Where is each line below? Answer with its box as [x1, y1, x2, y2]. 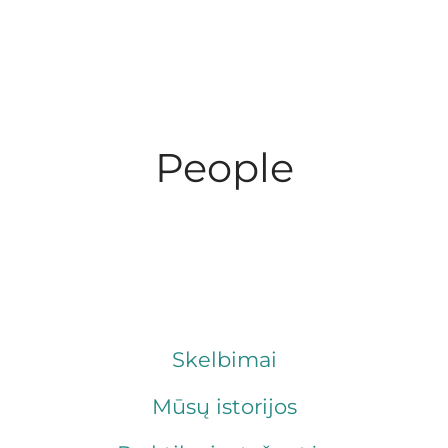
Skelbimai [171, 347, 277, 372]
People [154, 143, 294, 192]
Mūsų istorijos [151, 394, 297, 419]
